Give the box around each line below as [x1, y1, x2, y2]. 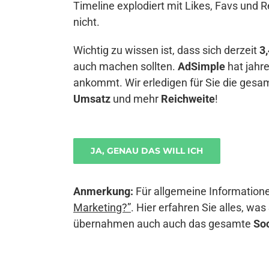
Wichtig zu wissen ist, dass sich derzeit [73, 44, 259, 56]
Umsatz [73, 92, 110, 105]
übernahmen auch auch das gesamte [73, 217, 253, 230]
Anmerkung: [73, 185, 133, 198]
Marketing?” [73, 201, 131, 214]
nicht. [73, 16, 100, 28]
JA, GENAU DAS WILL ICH [91, 145, 203, 156]
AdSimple [178, 60, 225, 73]
